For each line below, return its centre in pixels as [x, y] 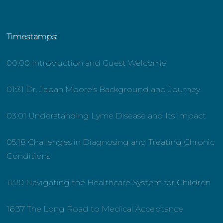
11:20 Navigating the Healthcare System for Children [109, 183]
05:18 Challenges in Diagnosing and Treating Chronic [111, 142]
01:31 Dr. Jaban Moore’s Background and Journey [104, 90]
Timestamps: [32, 37]
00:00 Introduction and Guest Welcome [87, 63]
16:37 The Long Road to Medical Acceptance [95, 209]
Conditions [29, 156]
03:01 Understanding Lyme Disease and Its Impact [107, 116]
